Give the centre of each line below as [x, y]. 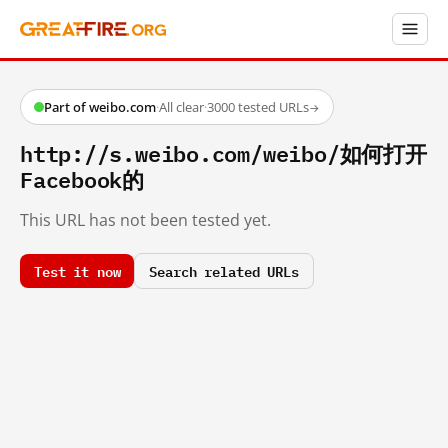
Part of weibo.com [100, 107]
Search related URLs [224, 270]
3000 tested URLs [258, 107]
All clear [181, 107]
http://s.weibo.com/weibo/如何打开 [223, 152]
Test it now [77, 270]
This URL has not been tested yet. [145, 219]
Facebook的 [82, 178]
